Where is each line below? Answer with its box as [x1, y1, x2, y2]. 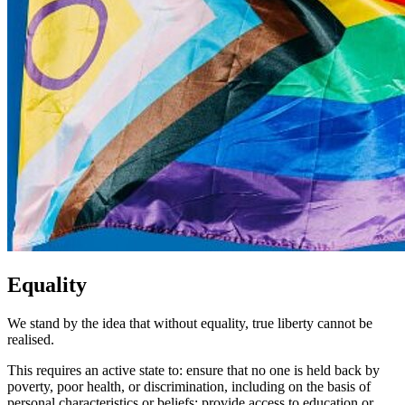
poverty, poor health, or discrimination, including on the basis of [7, 378, 371, 394]
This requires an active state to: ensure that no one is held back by [7, 362, 380, 378]
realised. [7, 331, 54, 347]
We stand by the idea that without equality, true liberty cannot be [7, 315, 372, 331]
